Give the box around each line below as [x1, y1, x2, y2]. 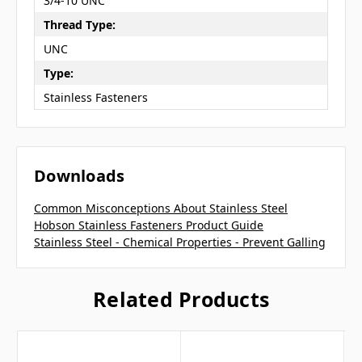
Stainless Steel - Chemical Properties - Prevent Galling [34, 234, 326, 250]
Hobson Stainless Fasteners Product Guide [34, 217, 263, 234]
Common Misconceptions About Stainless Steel [34, 200, 288, 217]
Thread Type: [43, 16, 116, 32]
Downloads [34, 165, 125, 187]
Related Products [93, 285, 269, 314]
